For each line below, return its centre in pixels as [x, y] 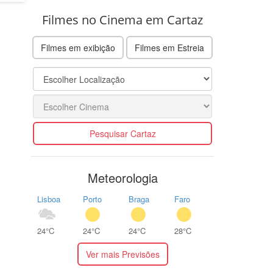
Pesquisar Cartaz [122, 133]
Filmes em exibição [78, 48]
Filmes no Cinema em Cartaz [122, 20]
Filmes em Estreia [169, 48]
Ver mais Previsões [122, 254]
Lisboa [49, 199]
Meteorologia [122, 178]
